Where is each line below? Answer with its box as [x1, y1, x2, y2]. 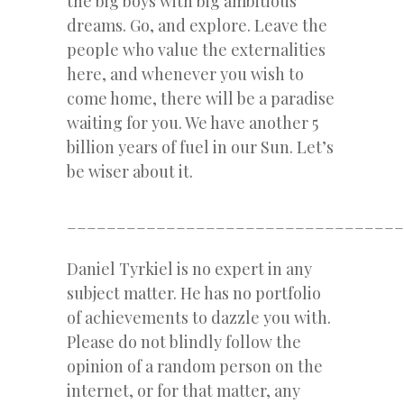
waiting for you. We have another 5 [67, 111, 318, 133]
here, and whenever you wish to [67, 62, 304, 85]
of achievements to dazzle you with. [67, 306, 331, 328]
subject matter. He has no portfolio [67, 281, 321, 304]
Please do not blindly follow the [67, 330, 301, 353]
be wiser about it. [67, 160, 193, 182]
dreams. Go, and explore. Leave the [67, 14, 327, 36]
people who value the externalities [67, 38, 326, 60]
